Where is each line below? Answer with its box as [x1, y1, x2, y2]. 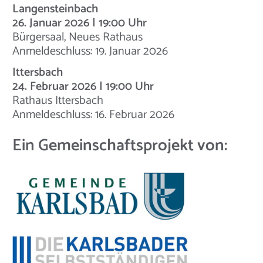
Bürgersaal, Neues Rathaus [12, 28, 143, 48]
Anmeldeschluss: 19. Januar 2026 [12, 42, 168, 62]
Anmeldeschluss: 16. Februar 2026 [12, 105, 174, 125]
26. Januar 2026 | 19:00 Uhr [12, 14, 147, 33]
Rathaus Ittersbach [12, 91, 103, 111]
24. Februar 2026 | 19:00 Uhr [12, 77, 154, 97]
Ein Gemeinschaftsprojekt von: [12, 132, 227, 160]
